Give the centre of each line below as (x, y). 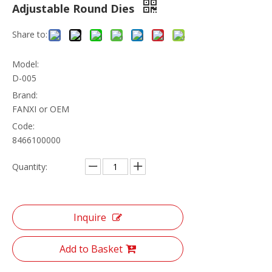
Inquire (90, 217)
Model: (25, 64)
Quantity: (30, 166)
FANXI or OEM (41, 109)
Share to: (30, 34)
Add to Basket (91, 249)
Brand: (25, 95)
